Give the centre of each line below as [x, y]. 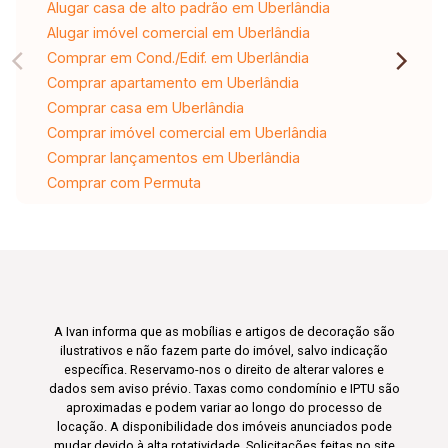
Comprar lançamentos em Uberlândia [173, 157]
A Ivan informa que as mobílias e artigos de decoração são [224, 331]
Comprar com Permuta [123, 182]
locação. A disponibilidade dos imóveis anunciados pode [224, 426]
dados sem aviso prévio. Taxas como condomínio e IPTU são [224, 388]
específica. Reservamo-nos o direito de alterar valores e [224, 369]
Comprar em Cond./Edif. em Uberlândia [177, 57]
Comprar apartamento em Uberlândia [172, 82]
